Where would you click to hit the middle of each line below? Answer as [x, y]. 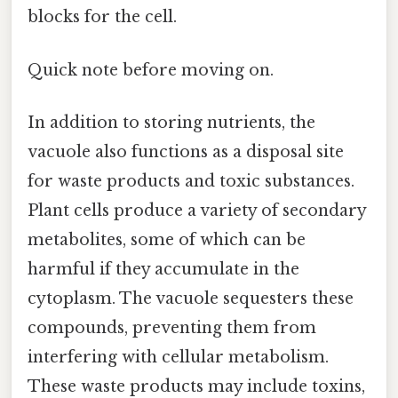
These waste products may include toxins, [196, 386]
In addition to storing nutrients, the [171, 122]
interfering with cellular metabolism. [178, 357]
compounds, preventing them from [172, 327]
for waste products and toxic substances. [191, 181]
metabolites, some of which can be [167, 239]
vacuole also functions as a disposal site [186, 151]
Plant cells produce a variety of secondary [197, 210]
